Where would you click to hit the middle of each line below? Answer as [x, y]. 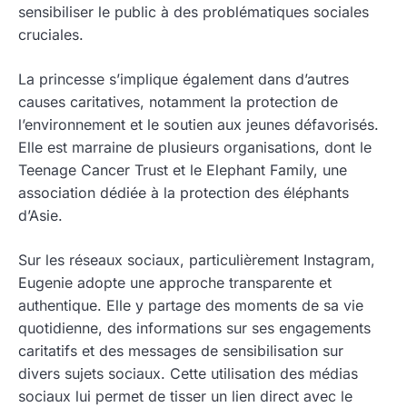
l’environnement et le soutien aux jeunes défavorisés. [199, 124]
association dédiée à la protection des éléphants [184, 192]
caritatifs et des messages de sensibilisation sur [181, 350]
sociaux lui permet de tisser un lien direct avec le [185, 396]
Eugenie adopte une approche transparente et [175, 282]
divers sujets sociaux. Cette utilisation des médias [188, 373]
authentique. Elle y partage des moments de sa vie [191, 305]
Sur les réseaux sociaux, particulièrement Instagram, [197, 259]
